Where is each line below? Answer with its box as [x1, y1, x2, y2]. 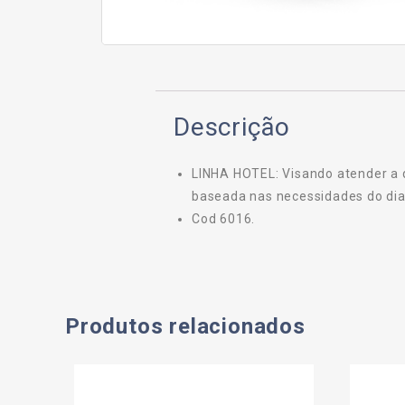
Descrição [174, 112, 291, 142]
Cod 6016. [192, 212, 256, 226]
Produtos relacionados [65, 314, 306, 339]
